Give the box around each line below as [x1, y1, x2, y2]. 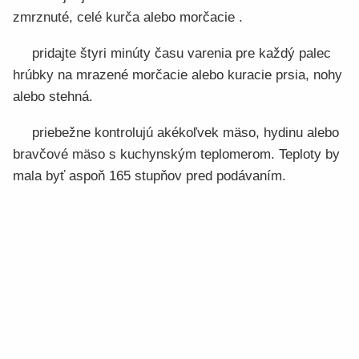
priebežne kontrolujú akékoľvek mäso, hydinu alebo [32, 125, 339, 140]
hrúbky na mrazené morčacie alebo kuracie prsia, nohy [13, 67, 342, 83]
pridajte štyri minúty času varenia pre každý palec [32, 46, 331, 61]
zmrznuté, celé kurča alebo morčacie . [13, 10, 243, 25]
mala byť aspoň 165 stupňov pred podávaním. [13, 168, 286, 184]
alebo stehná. [13, 89, 93, 104]
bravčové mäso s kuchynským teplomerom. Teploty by [13, 147, 340, 162]
